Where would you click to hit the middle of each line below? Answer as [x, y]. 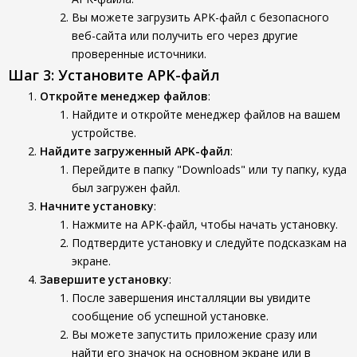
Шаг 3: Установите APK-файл [114, 75]
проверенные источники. [139, 54]
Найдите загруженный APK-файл [135, 151]
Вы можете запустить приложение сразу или [194, 334]
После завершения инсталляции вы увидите [191, 298]
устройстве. [104, 133]
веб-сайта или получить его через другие [185, 35]
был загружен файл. [126, 188]
